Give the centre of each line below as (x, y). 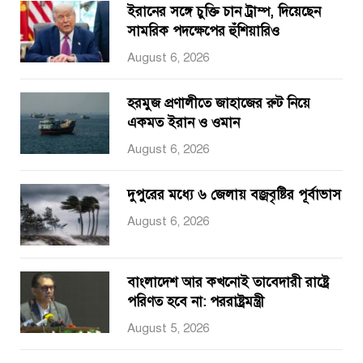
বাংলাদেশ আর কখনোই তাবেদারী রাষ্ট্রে (228, 282)
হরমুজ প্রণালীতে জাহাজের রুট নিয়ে (219, 103)
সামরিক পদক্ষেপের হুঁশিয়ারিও (203, 31)
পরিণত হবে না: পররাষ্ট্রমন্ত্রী (196, 302)
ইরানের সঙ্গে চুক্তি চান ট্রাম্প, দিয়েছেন (224, 12)
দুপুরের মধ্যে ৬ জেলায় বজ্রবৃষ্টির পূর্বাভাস (234, 195)
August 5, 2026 (168, 328)
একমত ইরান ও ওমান (184, 123)
